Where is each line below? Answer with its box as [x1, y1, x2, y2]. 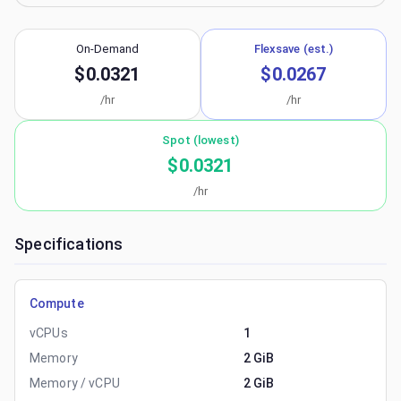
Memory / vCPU [30, 376, 120, 390]
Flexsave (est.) [253, 42, 334, 55]
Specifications [14, 235, 124, 253]
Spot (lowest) [162, 133, 239, 147]
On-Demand [75, 42, 140, 55]
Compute [30, 296, 84, 311]
